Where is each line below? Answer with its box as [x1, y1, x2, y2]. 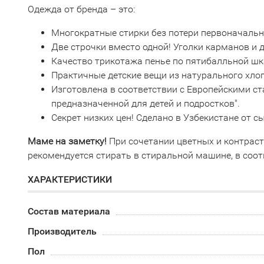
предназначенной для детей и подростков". [51, 98, 240, 109]
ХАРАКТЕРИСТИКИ [28, 174, 112, 185]
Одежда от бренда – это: [28, 4, 135, 15]
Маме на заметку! [28, 136, 107, 147]
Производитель [28, 226, 97, 237]
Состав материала [28, 206, 110, 217]
